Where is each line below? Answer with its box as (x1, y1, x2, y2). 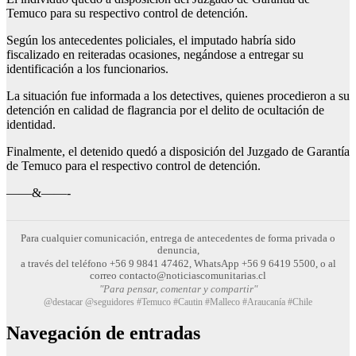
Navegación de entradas (6, 323, 200, 344)
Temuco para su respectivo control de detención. (6, 6, 248, 20)
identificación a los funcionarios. (6, 61, 168, 75)
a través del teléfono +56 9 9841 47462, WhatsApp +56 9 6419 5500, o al (20, 257, 336, 269)
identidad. (6, 117, 56, 131)
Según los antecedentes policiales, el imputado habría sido (6, 33, 296, 47)
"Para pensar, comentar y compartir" (99, 282, 257, 295)
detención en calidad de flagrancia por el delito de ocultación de (6, 103, 324, 117)
